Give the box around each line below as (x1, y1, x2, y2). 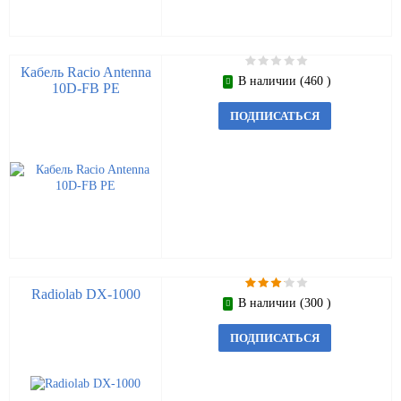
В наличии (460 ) (237, 74, 331, 88)
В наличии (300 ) (237, 296, 331, 310)
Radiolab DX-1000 (30, 286, 141, 302)
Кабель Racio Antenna (20, 64, 151, 80)
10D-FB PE (51, 81, 120, 96)
